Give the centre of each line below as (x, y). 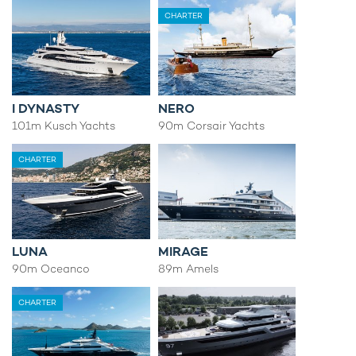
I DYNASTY (46, 108)
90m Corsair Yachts (211, 125)
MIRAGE (183, 252)
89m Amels (188, 269)
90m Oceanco (51, 269)
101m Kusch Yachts (64, 125)
